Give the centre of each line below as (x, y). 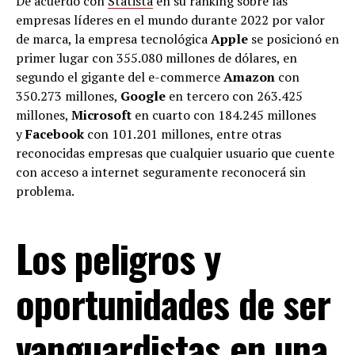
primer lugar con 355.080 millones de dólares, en (157, 58)
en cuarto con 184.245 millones (224, 115)
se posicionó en (294, 39)
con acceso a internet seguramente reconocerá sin (161, 172)
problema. (45, 191)
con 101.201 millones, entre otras (183, 134)
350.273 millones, (68, 96)
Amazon (249, 77)
